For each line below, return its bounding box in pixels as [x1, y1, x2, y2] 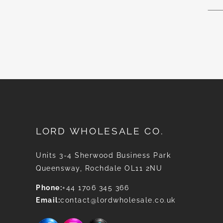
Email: [36, 196, 60, 204]
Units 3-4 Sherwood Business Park [36, 151, 171, 159]
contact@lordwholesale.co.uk [60, 196, 176, 204]
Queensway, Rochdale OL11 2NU [36, 164, 162, 172]
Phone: [36, 184, 62, 192]
